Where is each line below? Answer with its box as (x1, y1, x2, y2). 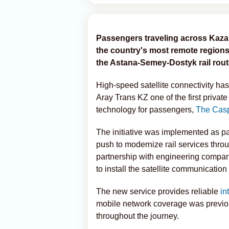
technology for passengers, (96, 105, 196, 114)
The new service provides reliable (96, 187, 220, 196)
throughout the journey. (96, 212, 179, 220)
